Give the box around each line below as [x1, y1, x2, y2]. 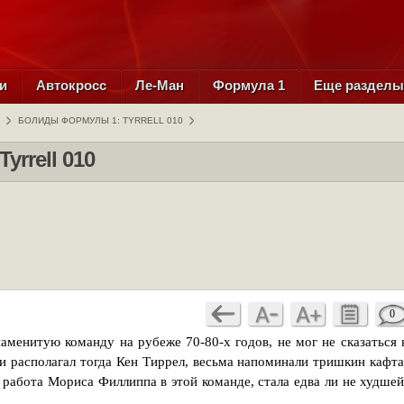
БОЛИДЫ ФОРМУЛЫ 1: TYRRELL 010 [18, 115, 183, 125]
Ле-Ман [135, 78, 184, 93]
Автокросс [36, 78, 106, 93]
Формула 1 [213, 78, 285, 93]
